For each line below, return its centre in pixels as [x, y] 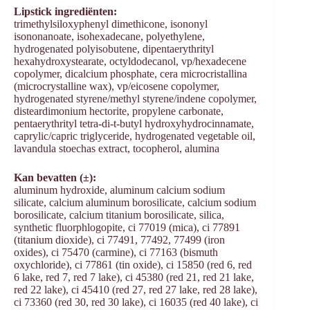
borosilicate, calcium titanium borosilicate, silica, [119, 215]
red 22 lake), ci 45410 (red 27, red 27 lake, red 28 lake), [136, 290]
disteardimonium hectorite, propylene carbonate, [119, 111]
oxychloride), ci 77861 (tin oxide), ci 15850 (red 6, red [133, 265]
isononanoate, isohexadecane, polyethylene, [109, 37]
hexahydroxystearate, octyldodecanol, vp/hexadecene [130, 62]
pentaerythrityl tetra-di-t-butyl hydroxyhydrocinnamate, [134, 124]
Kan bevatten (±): [55, 178]
